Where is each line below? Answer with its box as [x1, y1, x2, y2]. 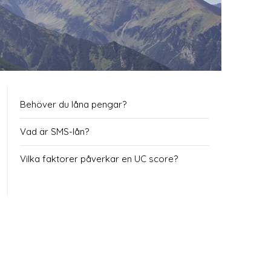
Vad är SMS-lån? [20, 126, 89, 138]
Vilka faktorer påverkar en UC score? [20, 153, 178, 165]
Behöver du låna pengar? [20, 99, 126, 111]
